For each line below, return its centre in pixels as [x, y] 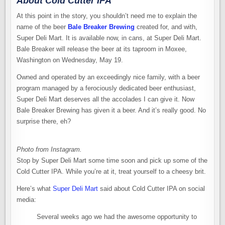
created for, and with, [166, 27]
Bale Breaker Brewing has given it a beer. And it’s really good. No [111, 110]
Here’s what [35, 189]
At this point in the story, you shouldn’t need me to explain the [107, 16]
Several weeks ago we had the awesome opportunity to [117, 217]
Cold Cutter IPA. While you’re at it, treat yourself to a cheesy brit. [111, 172]
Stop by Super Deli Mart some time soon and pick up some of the [112, 161]
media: [27, 200]
